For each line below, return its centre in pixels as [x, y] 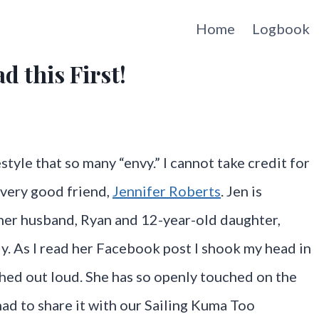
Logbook [281, 28]
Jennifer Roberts [167, 191]
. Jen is [241, 191]
